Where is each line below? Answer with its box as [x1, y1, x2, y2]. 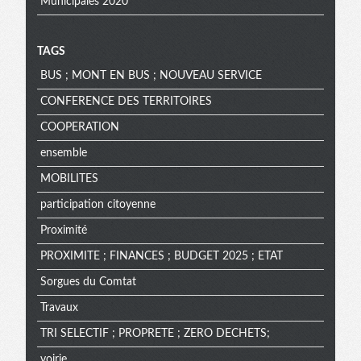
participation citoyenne [39, 199, 156, 211]
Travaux [39, 302, 78, 314]
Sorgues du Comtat [39, 276, 136, 288]
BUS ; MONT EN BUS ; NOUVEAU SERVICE [39, 70, 262, 82]
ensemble [39, 147, 87, 160]
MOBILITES [39, 173, 98, 185]
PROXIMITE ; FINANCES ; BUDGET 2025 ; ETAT [39, 251, 283, 263]
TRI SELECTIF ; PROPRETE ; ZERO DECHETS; [39, 328, 270, 340]
